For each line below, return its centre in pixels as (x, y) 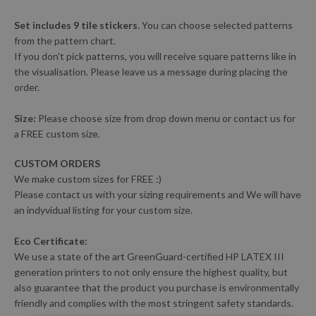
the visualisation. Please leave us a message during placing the (151, 71)
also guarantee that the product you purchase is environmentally (157, 287)
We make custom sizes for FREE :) (88, 178)
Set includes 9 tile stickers (76, 25)
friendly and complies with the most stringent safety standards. (154, 303)
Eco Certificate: (51, 241)
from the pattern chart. (66, 40)
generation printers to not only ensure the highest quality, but (151, 272)
